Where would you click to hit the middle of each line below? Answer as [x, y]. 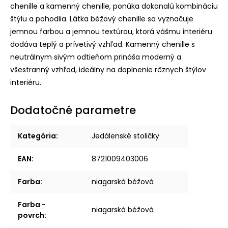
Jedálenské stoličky [125, 136]
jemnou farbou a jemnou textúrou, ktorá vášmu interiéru [111, 31]
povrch [31, 215]
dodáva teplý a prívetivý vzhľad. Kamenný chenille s [103, 44]
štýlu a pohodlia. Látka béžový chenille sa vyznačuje [102, 19]
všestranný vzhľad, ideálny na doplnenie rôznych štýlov [108, 69]
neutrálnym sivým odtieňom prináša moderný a [96, 57]
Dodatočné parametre [73, 110]
